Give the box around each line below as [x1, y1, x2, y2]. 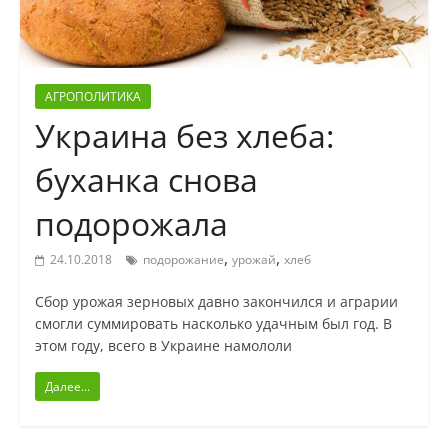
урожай [231, 251, 276, 269]
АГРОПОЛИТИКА [44, 88, 141, 106]
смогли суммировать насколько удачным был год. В [34, 314, 392, 334]
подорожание [142, 251, 224, 269]
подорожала [34, 202, 228, 246]
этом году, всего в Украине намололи [34, 336, 292, 356]
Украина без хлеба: [34, 114, 334, 158]
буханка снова [34, 158, 258, 202]
